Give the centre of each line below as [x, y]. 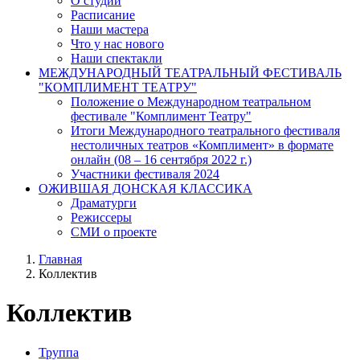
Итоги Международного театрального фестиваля [205, 130]
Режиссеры [101, 217]
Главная [60, 259]
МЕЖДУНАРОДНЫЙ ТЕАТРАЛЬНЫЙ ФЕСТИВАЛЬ [190, 72]
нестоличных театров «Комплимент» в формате [202, 145]
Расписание [103, 14]
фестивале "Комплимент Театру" [161, 116]
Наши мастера [110, 29]
